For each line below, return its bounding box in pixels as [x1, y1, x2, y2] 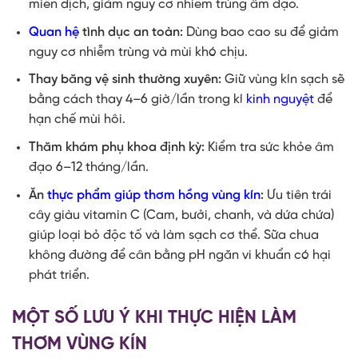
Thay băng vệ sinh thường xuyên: [28, 73, 221, 87]
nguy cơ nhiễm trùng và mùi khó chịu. [28, 45, 248, 59]
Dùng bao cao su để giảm [182, 25, 339, 39]
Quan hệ [28, 25, 79, 39]
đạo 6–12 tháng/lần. [28, 161, 149, 175]
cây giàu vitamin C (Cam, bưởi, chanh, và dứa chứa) [28, 208, 334, 222]
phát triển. [28, 268, 89, 282]
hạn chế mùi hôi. [28, 113, 125, 127]
